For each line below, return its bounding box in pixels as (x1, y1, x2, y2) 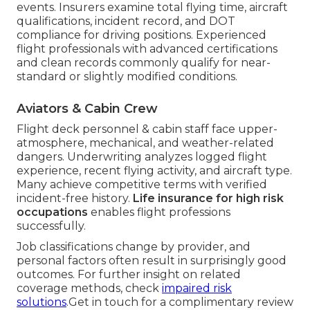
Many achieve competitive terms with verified (17, 178, 267, 192)
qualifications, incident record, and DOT (17, 15, 235, 28)
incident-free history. (17, 192, 133, 206)
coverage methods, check (17, 282, 162, 295)
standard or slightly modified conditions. (17, 70, 237, 84)
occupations (17, 206, 88, 219)
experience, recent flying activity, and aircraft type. (17, 164, 292, 178)
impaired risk (162, 282, 232, 295)
